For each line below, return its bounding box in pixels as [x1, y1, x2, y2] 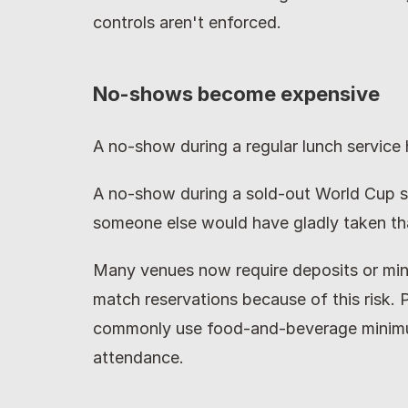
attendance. [93, 348, 184, 367]
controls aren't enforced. [93, 13, 281, 32]
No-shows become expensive [93, 82, 380, 106]
